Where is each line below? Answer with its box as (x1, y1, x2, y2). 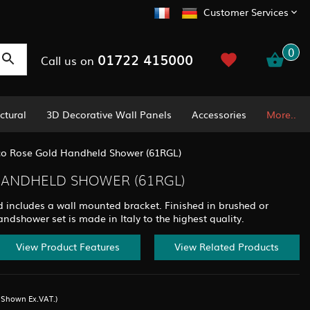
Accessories (192, 107, 247, 121)
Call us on (40, 51, 98, 69)
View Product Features (15, 239, 120, 254)
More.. (266, 107, 296, 121)
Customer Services (203, 5, 289, 19)
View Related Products (174, 239, 280, 254)
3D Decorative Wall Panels (46, 107, 172, 121)
